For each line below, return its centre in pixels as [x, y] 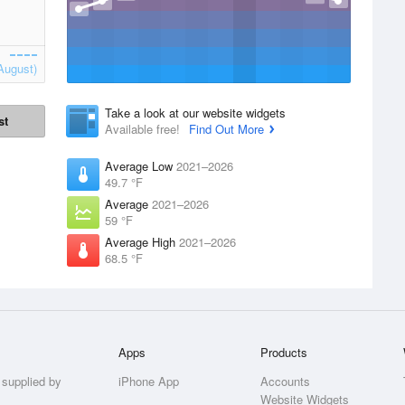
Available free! [144, 129]
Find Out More [226, 129]
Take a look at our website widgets [195, 113]
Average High [142, 242]
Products [284, 352]
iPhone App [149, 381]
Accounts [286, 381]
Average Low [141, 166]
